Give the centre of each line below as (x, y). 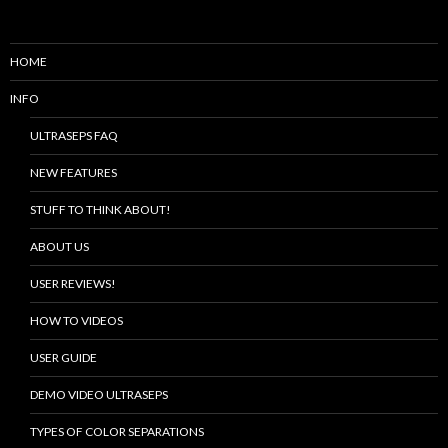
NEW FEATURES (73, 172)
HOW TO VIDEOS (76, 320)
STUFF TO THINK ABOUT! (100, 209)
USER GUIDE (63, 357)
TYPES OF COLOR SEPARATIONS (117, 431)
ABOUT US (59, 246)
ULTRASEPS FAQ (74, 135)
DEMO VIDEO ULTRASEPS (99, 394)
